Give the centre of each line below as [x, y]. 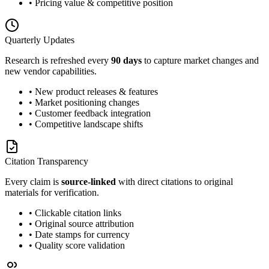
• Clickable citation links [75, 213]
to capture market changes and [200, 60]
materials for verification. [52, 192]
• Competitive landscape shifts [86, 124]
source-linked [89, 181]
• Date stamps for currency [79, 234]
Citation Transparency [47, 161]
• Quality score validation [77, 245]
